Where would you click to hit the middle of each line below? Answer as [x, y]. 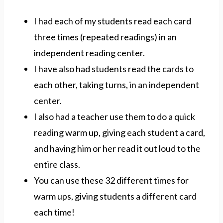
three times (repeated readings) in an [105, 37]
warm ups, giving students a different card [115, 196]
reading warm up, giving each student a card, [119, 132]
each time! [54, 212]
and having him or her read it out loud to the [117, 148]
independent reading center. [90, 53]
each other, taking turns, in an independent [116, 84]
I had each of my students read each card [112, 21]
